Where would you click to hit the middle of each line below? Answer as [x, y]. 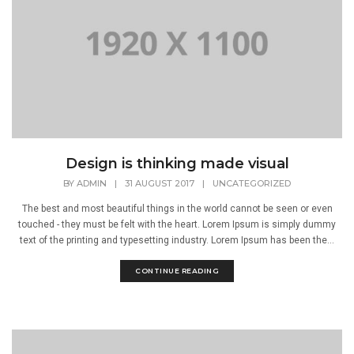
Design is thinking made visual [177, 163]
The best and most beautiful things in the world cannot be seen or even [177, 208]
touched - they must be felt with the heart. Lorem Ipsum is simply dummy [177, 224]
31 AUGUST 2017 [160, 183]
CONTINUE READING [177, 270]
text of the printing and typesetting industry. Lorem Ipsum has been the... [177, 240]
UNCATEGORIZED [252, 183]
